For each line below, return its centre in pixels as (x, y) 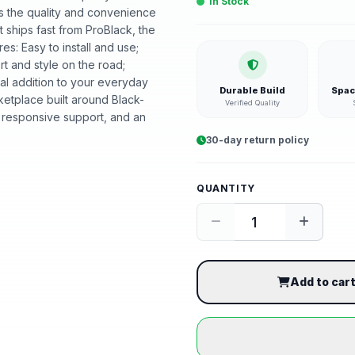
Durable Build (252, 90)
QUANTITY (226, 188)
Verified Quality (252, 103)
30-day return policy (258, 140)
